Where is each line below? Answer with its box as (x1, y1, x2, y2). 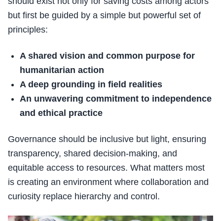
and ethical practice (20, 108, 103, 118)
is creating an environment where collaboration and (8, 177, 209, 187)
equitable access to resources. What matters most (8, 163, 205, 173)
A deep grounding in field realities (20, 79, 162, 90)
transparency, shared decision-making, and (8, 148, 177, 159)
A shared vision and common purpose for (20, 51, 195, 61)
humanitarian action (20, 65, 104, 75)
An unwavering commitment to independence (20, 94, 212, 104)
